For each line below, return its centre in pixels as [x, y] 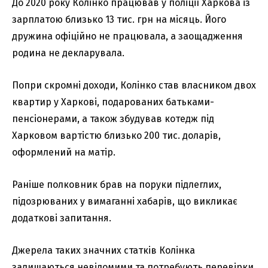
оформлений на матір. [64, 153]
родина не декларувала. [68, 53]
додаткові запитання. [62, 218]
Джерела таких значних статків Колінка [103, 251]
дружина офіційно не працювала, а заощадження [127, 36]
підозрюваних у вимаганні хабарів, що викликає [125, 202]
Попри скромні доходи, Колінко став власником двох [134, 86]
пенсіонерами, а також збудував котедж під [113, 119]
